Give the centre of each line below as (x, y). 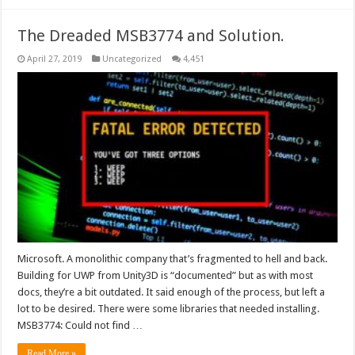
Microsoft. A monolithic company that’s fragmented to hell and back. (173, 258)
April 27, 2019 (55, 59)
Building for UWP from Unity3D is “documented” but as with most (166, 275)
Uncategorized (132, 59)
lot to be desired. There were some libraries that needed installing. (169, 308)
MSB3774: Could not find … (80, 325)
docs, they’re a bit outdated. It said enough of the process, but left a (172, 292)
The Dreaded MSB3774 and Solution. (151, 35)
